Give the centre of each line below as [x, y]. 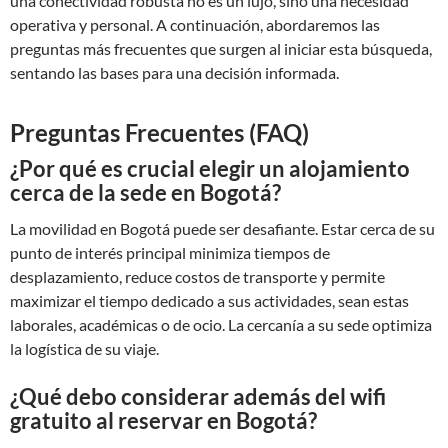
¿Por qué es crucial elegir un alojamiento [210, 168]
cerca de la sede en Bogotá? [145, 192]
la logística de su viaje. [84, 348]
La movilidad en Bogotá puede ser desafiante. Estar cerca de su [222, 228]
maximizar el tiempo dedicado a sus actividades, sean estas [209, 300]
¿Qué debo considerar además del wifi [198, 396]
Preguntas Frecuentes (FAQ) [159, 132]
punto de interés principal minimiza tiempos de [170, 252]
